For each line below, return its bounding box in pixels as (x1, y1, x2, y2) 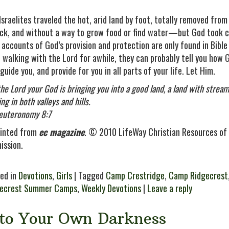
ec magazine (39, 125, 84, 139)
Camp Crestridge (106, 169, 165, 182)
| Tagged (72, 169, 106, 182)
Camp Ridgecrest (169, 169, 228, 182)
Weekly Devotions (81, 181, 141, 195)
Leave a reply (147, 181, 192, 195)
